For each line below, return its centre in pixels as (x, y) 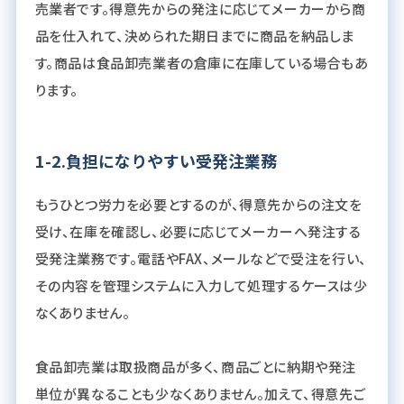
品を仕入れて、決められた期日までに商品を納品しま (194, 36)
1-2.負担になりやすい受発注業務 (156, 161)
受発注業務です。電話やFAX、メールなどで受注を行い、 (201, 259)
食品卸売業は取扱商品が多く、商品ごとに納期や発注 (195, 367)
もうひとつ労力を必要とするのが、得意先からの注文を (198, 205)
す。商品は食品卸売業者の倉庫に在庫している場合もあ (202, 63)
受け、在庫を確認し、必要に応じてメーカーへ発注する (198, 232)
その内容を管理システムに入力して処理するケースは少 (201, 286)
